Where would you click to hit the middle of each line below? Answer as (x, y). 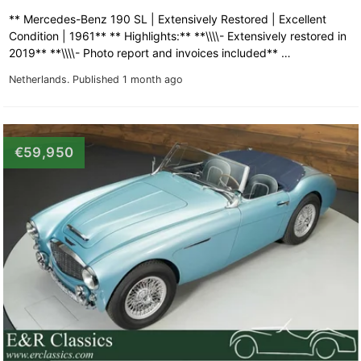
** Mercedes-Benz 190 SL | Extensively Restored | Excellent (167, 19)
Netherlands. (40, 79)
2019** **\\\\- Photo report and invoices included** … (151, 52)
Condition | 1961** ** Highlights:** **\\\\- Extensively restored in (177, 35)
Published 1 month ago (127, 79)
